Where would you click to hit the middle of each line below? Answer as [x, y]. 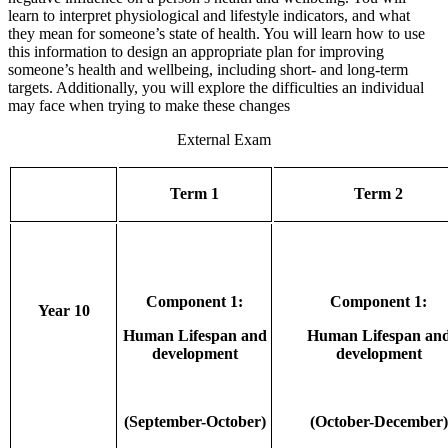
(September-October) [194, 422]
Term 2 [379, 194]
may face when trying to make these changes [149, 106]
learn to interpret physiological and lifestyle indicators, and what [209, 16]
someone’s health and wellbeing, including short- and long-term [208, 70]
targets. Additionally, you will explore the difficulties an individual [216, 88]
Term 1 [195, 194]
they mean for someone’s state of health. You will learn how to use [216, 34]
